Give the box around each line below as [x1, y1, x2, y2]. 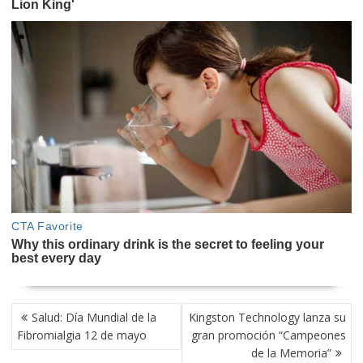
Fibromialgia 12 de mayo [16, 327, 147, 344]
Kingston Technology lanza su [189, 310, 347, 326]
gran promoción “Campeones [191, 327, 347, 344]
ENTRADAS [10, 335, 74, 360]
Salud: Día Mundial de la [31, 310, 156, 326]
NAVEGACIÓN [10, 299, 87, 324]
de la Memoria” [251, 345, 332, 361]
